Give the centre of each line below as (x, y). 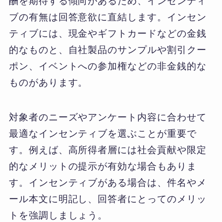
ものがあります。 (48, 82)
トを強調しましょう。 (58, 216)
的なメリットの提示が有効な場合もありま (103, 166)
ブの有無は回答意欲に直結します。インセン (108, 17)
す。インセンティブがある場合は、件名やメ (108, 183)
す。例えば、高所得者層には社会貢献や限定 (108, 150)
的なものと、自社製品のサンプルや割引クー (108, 50)
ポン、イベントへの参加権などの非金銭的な (108, 66)
